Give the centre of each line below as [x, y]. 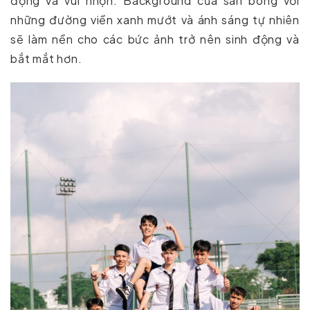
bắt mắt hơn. [46, 58]
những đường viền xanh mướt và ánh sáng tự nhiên [155, 19]
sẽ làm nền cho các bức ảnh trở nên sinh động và [155, 39]
